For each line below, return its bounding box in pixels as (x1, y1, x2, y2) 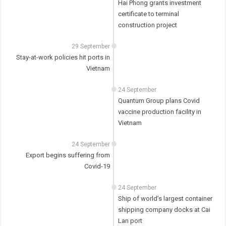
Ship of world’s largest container (118, 195, 212, 203)
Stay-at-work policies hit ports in (16, 53, 110, 62)
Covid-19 (84, 162, 110, 171)
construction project (118, 21, 177, 29)
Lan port (118, 217, 142, 225)
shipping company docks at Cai (118, 206, 210, 214)
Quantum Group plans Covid (118, 97, 200, 105)
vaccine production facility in (118, 108, 201, 116)
